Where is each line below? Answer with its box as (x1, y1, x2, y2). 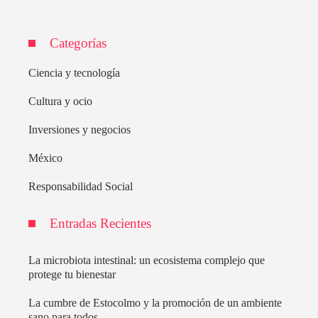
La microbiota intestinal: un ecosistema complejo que (28, 254, 265, 267)
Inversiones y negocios (28, 124, 131, 136)
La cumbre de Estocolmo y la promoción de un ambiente (28, 297, 282, 309)
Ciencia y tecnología (28, 67, 120, 79)
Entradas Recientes (50, 216, 151, 231)
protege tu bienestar (28, 268, 116, 281)
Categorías (50, 35, 106, 51)
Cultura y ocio (28, 95, 92, 108)
